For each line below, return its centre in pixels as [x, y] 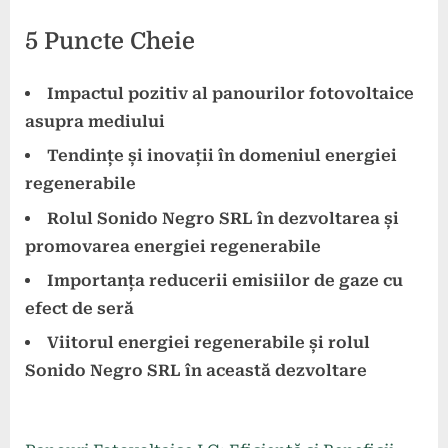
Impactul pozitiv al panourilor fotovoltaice [230, 93]
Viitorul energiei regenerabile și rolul [208, 343]
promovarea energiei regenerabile [173, 246]
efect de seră [79, 308]
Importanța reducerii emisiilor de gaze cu [225, 280]
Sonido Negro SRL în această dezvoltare [196, 371]
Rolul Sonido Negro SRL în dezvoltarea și [223, 218]
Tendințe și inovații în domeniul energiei [222, 156]
